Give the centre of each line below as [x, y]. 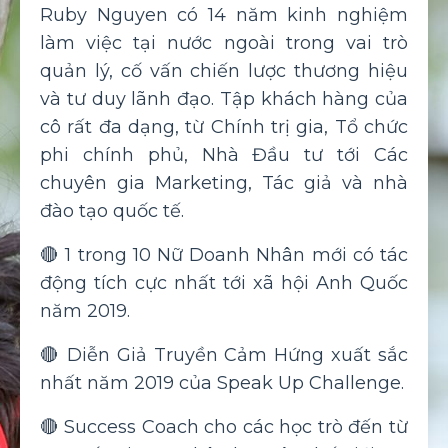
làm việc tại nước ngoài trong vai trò [224, 42]
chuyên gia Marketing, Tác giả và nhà [224, 182]
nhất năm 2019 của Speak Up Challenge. [222, 382]
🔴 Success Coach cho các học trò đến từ [224, 426]
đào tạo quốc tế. [112, 210]
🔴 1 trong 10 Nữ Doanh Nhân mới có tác [224, 254]
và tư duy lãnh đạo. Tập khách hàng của [224, 98]
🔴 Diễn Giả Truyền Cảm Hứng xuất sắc [224, 354]
